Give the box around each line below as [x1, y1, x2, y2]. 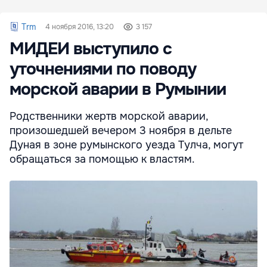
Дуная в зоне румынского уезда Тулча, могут [10, 138, 243, 152]
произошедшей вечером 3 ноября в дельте [10, 124, 232, 138]
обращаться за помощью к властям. [10, 153, 195, 166]
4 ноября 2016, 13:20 [45, 22, 114, 32]
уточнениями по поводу [10, 58, 196, 80]
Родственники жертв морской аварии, [10, 110, 208, 123]
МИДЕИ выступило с [10, 38, 172, 60]
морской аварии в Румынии [10, 79, 226, 101]
